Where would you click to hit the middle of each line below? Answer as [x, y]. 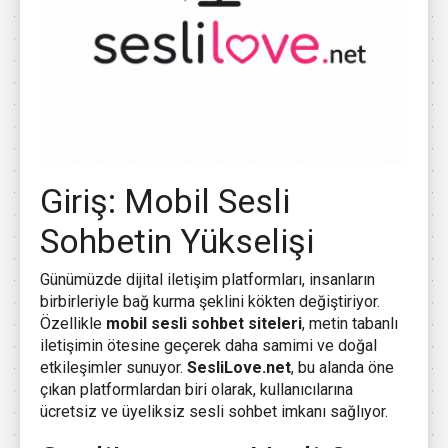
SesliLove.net [239, 368]
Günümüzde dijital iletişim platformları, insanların [207, 280]
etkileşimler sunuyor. [113, 368]
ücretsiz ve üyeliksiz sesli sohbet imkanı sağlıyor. [214, 412]
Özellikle [73, 324]
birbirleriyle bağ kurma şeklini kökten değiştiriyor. [210, 302]
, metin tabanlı [350, 324]
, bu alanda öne [342, 368]
